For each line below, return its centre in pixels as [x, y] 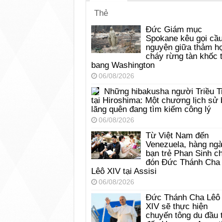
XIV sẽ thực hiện [176, 207]
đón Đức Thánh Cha [183, 163]
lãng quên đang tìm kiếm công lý [151, 110]
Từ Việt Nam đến [177, 136]
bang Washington [123, 65]
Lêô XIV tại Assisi [124, 171]
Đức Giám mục [174, 30]
